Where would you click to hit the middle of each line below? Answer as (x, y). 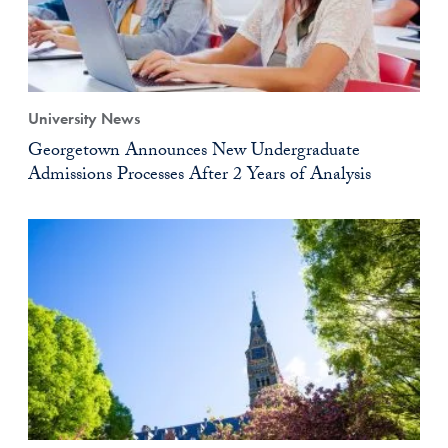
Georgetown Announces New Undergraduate (194, 153)
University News (84, 119)
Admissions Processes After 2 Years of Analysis (199, 177)
